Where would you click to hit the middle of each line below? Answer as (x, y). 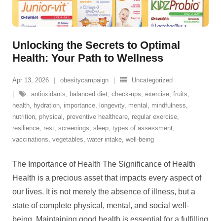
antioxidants (48, 94)
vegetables (68, 140)
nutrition (24, 117)
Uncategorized (152, 80)
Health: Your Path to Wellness (88, 58)
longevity (112, 106)
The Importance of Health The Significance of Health (104, 164)
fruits (180, 94)
